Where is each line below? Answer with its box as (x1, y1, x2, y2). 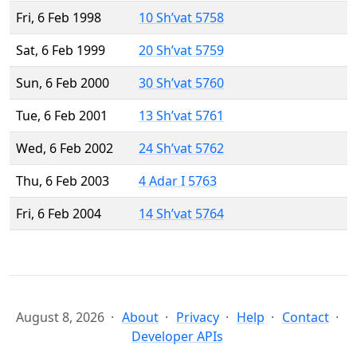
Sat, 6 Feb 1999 (16, 41, 105, 60)
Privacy (176, 308, 219, 327)
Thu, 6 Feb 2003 (16, 172, 109, 190)
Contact (282, 308, 329, 327)
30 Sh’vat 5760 (139, 74, 224, 92)
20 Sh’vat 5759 (139, 41, 224, 60)
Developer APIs (131, 328, 223, 346)
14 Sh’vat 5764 (139, 205, 224, 223)
